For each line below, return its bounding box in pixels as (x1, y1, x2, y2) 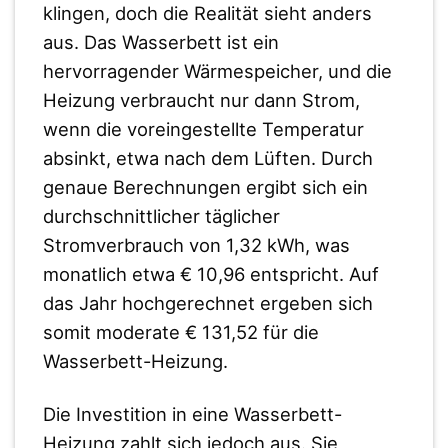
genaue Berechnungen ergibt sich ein (42, 175, 368, 198)
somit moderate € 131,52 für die (42, 320, 319, 343)
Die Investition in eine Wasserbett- (42, 402, 342, 425)
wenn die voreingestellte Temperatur (42, 117, 364, 140)
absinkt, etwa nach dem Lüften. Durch (42, 146, 373, 169)
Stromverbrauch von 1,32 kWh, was (42, 233, 350, 256)
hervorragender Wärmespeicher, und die (42, 59, 392, 82)
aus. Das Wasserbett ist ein (42, 30, 279, 53)
